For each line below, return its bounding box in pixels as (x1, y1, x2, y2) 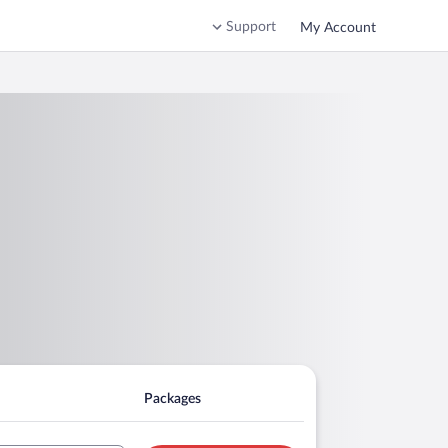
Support (226, 20, 276, 34)
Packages (143, 391, 201, 406)
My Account (300, 20, 376, 35)
